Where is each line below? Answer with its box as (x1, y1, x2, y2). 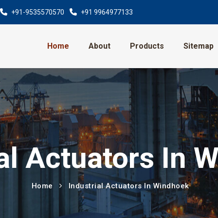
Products (129, 41, 164, 51)
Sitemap (183, 41, 214, 51)
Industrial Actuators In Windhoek (68, 182, 189, 190)
